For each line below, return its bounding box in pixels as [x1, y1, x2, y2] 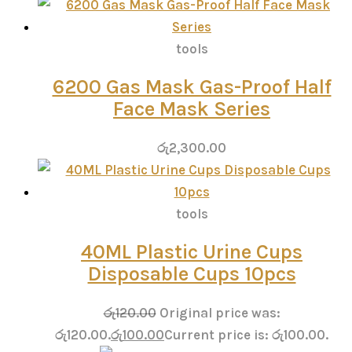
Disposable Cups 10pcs [87, 262, 296, 285]
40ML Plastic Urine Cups [81, 240, 302, 263]
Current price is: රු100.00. [164, 327, 328, 343]
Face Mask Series [113, 97, 270, 120]
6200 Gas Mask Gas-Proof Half [52, 75, 332, 98]
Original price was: [159, 305, 280, 321]
